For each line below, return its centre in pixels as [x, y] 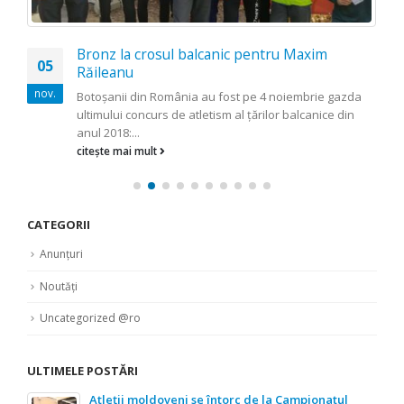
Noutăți [59, 286]
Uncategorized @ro [90, 318]
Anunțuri [61, 253]
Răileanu [105, 72]
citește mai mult [118, 150]
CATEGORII [59, 224]
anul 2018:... [108, 132]
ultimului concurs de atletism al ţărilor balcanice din [216, 114]
